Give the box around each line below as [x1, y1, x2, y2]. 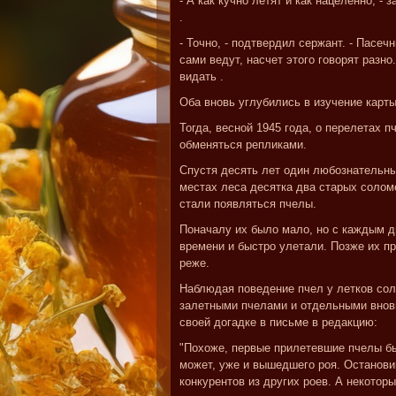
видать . [179, 70, 224, 83]
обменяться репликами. [179, 138, 307, 151]
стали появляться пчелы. [179, 197, 316, 210]
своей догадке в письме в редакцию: [179, 316, 377, 329]
